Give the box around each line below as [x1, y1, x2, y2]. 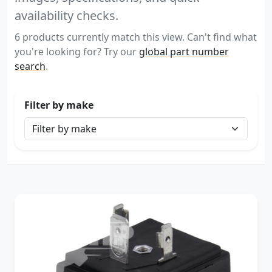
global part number [139, 44, 229, 58]
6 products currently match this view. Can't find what [15, 30, 257, 44]
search [15, 59, 46, 73]
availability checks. [15, 7, 118, 24]
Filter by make [24, 98, 93, 112]
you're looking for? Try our [15, 44, 139, 58]
